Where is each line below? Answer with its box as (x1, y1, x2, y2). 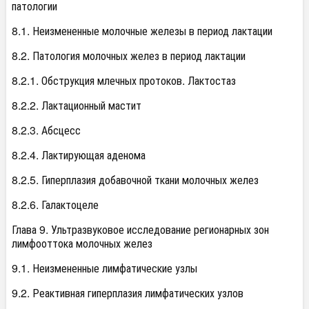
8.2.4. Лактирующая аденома (12, 147, 146, 163)
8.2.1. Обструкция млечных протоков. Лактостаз (12, 72, 236, 88)
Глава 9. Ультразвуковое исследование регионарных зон (12, 221, 269, 237)
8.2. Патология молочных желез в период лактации (12, 48, 246, 63)
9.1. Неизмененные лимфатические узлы (12, 260, 197, 276)
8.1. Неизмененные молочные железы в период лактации (12, 23, 272, 39)
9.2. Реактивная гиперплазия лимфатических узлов (12, 285, 243, 301)
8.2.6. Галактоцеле (12, 197, 99, 212)
